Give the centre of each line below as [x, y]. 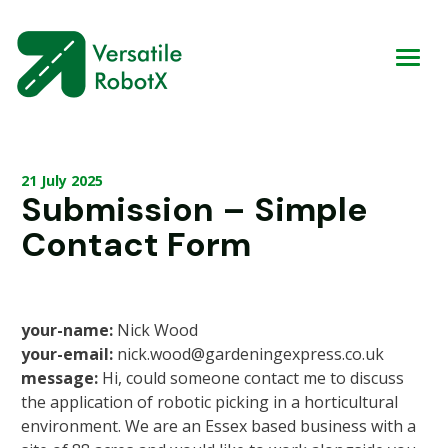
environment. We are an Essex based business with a [218, 426]
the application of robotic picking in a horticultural [209, 402]
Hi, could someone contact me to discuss [251, 378]
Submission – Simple [194, 209]
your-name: [67, 330]
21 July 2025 [62, 180]
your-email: [67, 354]
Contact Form [136, 244]
